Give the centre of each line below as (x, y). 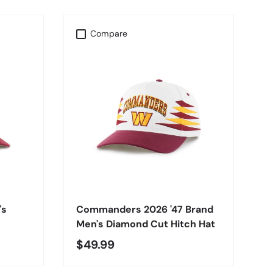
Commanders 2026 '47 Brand (145, 210)
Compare (109, 34)
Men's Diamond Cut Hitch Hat (146, 224)
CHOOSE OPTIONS (149, 178)
